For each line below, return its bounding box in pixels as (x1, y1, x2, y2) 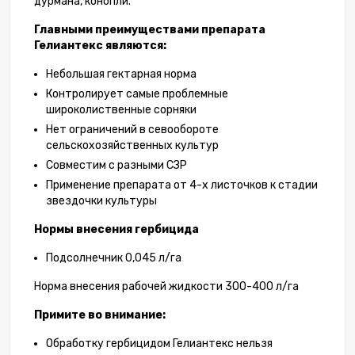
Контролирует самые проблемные (46, 87, 228, 101)
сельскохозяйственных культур (46, 139, 219, 153)
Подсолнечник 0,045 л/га (46, 251, 181, 265)
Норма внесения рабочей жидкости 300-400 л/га (34, 280, 299, 294)
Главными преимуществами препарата (34, 23, 265, 37)
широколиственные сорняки (46, 103, 197, 117)
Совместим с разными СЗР (46, 158, 187, 173)
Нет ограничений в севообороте (46, 123, 219, 137)
